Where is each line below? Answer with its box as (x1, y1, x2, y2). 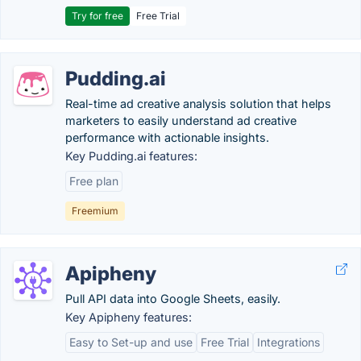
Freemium (72, 205, 118, 217)
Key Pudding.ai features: (65, 149, 197, 163)
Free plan (69, 174, 118, 188)
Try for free (72, 10, 123, 22)
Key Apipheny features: (65, 310, 192, 324)
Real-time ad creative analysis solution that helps (65, 97, 331, 110)
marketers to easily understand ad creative (65, 114, 297, 127)
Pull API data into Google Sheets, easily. (65, 292, 280, 305)
